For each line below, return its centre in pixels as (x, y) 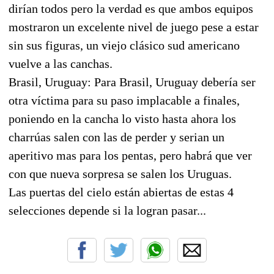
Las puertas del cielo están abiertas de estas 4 (121, 192)
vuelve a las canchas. (61, 63)
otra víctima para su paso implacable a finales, (124, 100)
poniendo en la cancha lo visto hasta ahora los (122, 118)
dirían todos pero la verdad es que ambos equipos (131, 8)
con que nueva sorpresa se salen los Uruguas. (120, 173)
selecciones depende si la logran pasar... (107, 210)
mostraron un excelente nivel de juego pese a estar (134, 27)
